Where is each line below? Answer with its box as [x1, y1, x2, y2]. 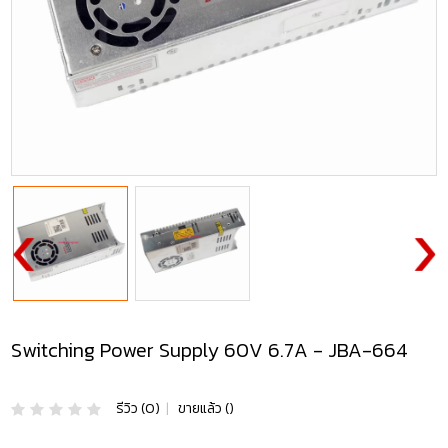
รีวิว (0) [116, 398, 161, 420]
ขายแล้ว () [175, 398, 235, 420]
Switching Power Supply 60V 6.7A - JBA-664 [11, 334, 409, 365]
